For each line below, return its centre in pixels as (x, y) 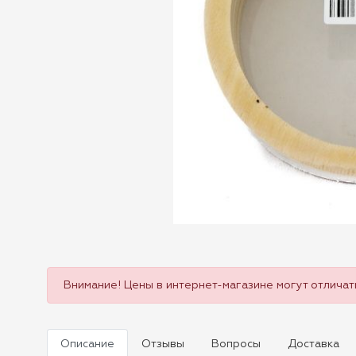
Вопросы (236, 344)
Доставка (313, 344)
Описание (87, 344)
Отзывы (163, 344)
